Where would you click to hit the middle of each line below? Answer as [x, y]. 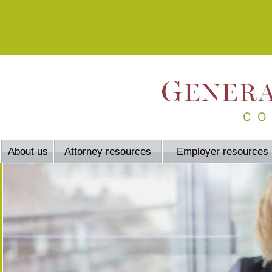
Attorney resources [108, 151]
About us [28, 151]
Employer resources [223, 151]
